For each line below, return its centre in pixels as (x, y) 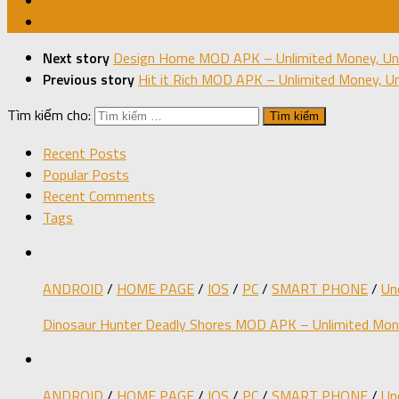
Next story (78, 58)
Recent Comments (99, 195)
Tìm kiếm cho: (49, 115)
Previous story (90, 80)
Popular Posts (86, 174)
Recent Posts (85, 153)
